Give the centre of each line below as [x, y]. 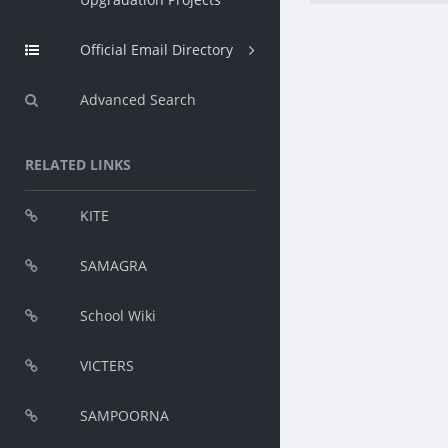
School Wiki [118, 315]
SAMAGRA [113, 265]
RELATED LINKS [78, 164]
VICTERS [107, 365]
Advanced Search [138, 99]
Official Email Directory [156, 49]
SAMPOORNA [124, 415]
